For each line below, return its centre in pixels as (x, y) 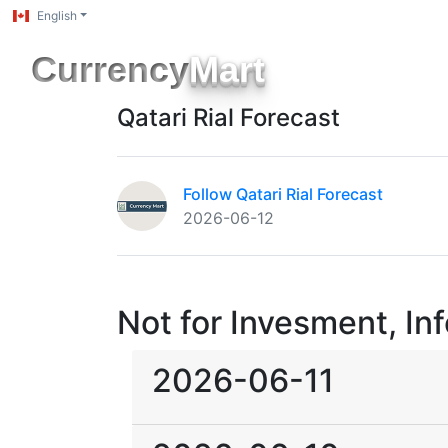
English (57, 15)
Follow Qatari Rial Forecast (283, 194)
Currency (110, 69)
